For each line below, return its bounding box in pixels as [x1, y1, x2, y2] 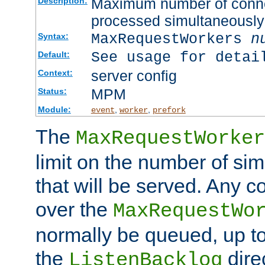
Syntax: [37, 31, 69, 41]
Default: [37, 49, 70, 59]
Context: [37, 67, 73, 77]
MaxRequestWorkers [91, 30, 251, 48]
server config [91, 67, 177, 84]
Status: [37, 86, 67, 96]
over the [35, 198, 113, 221]
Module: [37, 104, 71, 114]
